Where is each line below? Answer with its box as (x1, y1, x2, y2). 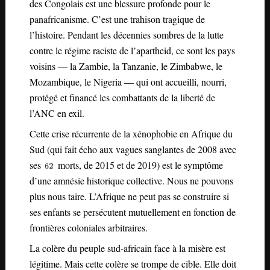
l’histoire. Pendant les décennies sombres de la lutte (29, 28, 224, 41)
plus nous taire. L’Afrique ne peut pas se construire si (29, 189, 229, 202)
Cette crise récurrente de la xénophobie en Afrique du (29, 127, 233, 140)
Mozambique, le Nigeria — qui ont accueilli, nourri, (29, 75, 227, 88)
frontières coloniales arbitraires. (29, 221, 148, 234)
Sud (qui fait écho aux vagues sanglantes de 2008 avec (29, 142, 236, 155)
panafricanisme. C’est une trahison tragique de (29, 12, 205, 25)
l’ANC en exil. (29, 106, 84, 119)
